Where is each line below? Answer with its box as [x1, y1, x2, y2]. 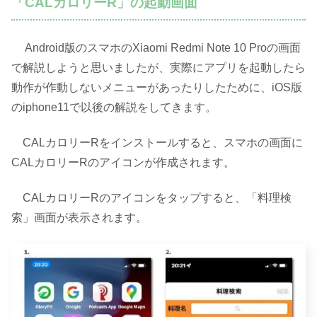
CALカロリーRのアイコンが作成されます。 [11, 156, 235, 168]
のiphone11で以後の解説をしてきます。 [11, 100, 217, 113]
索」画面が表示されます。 [11, 212, 147, 224]
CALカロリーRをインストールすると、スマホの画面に [11, 136, 303, 149]
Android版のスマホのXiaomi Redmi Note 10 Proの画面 [11, 41, 301, 54]
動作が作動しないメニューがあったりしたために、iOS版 [11, 81, 302, 93]
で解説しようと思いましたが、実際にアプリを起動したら [11, 61, 306, 74]
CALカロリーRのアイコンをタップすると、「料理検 [11, 192, 292, 204]
